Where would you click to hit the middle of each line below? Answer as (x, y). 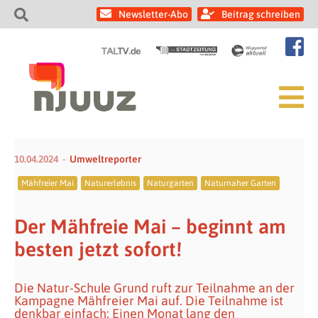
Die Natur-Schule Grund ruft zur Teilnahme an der (154, 288)
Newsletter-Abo (153, 14)
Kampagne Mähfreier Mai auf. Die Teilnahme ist (149, 301)
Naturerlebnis (110, 183)
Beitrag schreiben (261, 14)
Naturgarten (170, 183)
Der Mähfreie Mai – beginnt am (150, 226)
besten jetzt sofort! (98, 249)
